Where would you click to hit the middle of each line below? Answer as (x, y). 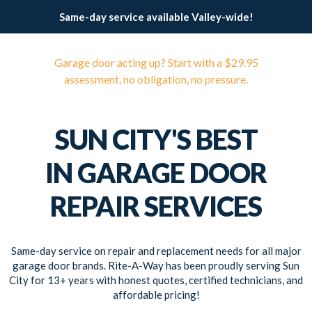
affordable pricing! (156, 295)
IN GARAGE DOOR (156, 173)
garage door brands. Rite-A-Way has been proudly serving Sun (156, 265)
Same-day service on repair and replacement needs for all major (156, 251)
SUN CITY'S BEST (156, 139)
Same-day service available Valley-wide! (156, 17)
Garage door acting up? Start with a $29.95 (156, 62)
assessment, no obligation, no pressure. (156, 79)
